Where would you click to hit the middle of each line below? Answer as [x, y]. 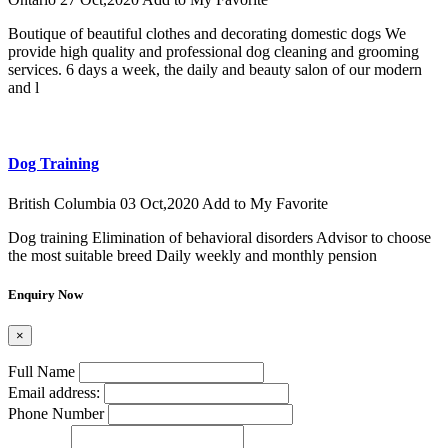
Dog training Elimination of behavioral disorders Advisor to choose [219, 237]
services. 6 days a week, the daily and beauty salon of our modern [215, 70]
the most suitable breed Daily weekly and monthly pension [192, 255]
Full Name [41, 372]
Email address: [54, 393]
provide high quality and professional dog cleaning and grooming [213, 52]
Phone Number [56, 414]
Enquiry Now [45, 294]
